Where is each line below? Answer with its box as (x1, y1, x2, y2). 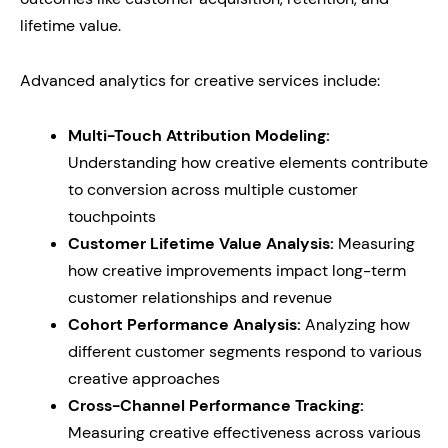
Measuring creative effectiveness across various (68, 422, 421, 443)
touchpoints (68, 206, 156, 227)
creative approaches (68, 368, 220, 389)
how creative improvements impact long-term (68, 260, 406, 281)
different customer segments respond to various (68, 341, 422, 362)
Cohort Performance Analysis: (68, 314, 301, 335)
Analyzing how (301, 314, 410, 335)
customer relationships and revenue (68, 287, 332, 308)
